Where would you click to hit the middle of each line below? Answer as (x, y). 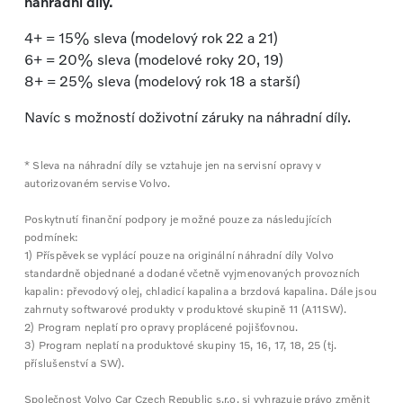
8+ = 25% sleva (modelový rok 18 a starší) (162, 81)
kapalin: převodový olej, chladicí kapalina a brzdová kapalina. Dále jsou (201, 291)
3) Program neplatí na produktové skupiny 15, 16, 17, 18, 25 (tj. (180, 345)
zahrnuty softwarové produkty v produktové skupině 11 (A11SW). (185, 309)
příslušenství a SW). (74, 363)
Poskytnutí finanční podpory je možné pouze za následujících (178, 219)
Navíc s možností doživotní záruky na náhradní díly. (187, 117)
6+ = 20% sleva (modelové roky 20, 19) (153, 59)
